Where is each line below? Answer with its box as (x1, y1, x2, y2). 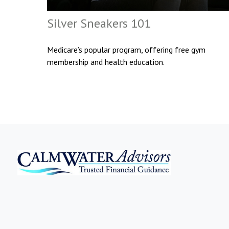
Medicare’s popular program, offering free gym (47, 44, 205, 55)
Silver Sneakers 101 (47, 15, 151, 32)
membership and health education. (47, 57, 165, 67)
